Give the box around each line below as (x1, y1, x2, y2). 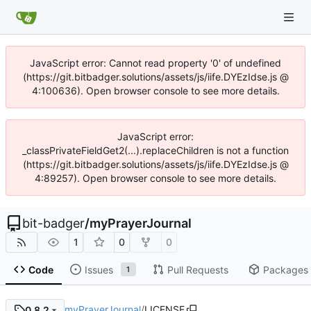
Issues (84, 263, 113, 276)
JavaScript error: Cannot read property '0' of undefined (30, 57, 281, 69)
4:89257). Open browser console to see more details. (35, 172, 276, 184)
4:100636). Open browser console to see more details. (31, 85, 280, 96)
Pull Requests (167, 263, 228, 276)
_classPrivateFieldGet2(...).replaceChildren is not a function (22, 144, 289, 156)
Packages (262, 263, 308, 276)
